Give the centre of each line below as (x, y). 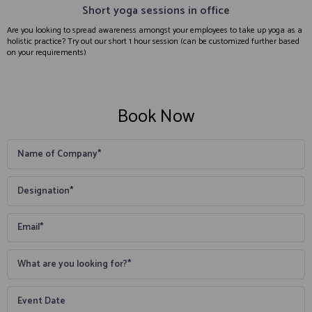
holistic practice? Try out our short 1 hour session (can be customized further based (153, 42)
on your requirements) (47, 53)
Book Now (156, 117)
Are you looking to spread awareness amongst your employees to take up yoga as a (155, 31)
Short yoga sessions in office (156, 11)
